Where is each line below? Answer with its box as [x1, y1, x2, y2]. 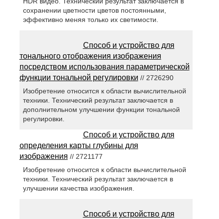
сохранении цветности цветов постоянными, [22, 6, 166, 15]
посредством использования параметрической [19, 63, 190, 71]
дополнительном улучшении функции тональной [22, 106, 180, 114]
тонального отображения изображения [19, 52, 161, 61]
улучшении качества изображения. [22, 184, 134, 193]
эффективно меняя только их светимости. [22, 16, 158, 24]
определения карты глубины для [19, 141, 138, 150]
